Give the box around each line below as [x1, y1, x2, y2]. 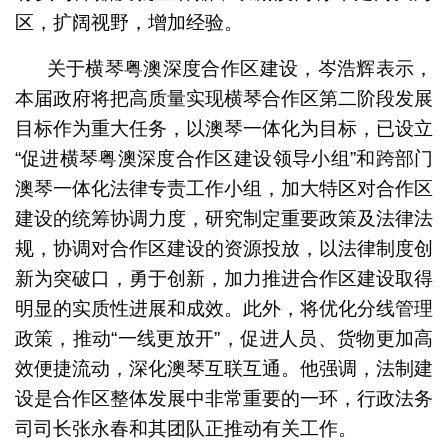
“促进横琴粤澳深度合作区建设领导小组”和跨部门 [14, 148, 434, 170]
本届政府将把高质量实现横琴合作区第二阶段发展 [14, 88, 434, 110]
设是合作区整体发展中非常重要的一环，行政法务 [14, 388, 434, 410]
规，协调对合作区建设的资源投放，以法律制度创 [14, 238, 434, 260]
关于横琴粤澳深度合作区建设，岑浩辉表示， [46, 58, 434, 80]
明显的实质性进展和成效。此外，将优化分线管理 [14, 298, 434, 320]
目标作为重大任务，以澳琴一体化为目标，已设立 [14, 118, 434, 140]
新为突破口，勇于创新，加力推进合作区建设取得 [14, 268, 434, 290]
